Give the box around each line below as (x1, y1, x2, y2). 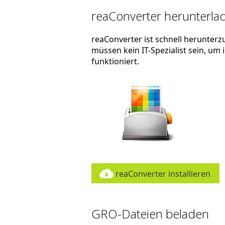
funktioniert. (91, 56, 139, 67)
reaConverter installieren (115, 168, 210, 179)
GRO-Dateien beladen (91, 205, 209, 222)
